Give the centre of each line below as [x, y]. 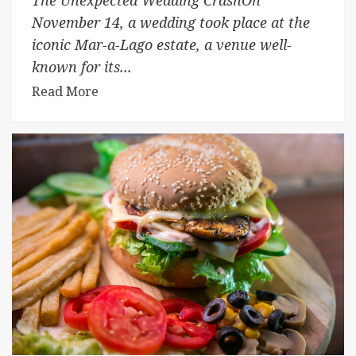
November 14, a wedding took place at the [171, 22]
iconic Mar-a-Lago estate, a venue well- [162, 44]
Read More [65, 91]
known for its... [82, 66]
